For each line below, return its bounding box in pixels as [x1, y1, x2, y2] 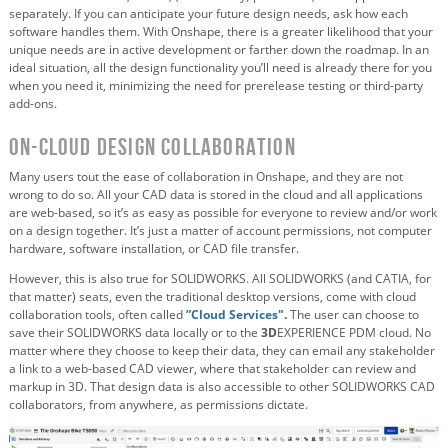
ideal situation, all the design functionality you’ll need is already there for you [9, 59, 432, 77]
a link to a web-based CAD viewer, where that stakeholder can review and [9, 360, 416, 378]
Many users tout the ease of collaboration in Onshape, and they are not [9, 168, 403, 186]
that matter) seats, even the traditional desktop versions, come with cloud [9, 288, 416, 306]
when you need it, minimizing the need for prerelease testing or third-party [9, 77, 423, 95]
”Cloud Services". [183, 306, 287, 324]
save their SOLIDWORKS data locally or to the [9, 324, 261, 342]
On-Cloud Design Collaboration [9, 134, 296, 161]
